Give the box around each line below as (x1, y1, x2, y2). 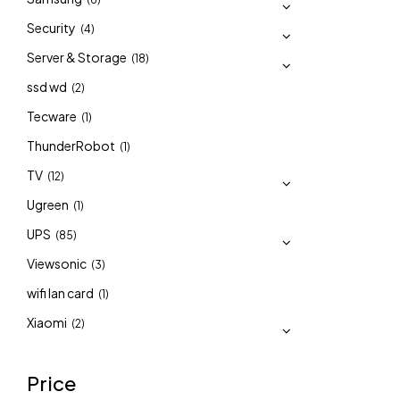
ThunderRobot (27, 137, 115, 154)
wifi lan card (27, 285, 94, 301)
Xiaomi (27, 314, 67, 330)
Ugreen (27, 196, 69, 212)
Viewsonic (27, 255, 87, 271)
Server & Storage (27, 49, 127, 65)
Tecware (27, 108, 77, 124)
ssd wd (27, 79, 67, 95)
